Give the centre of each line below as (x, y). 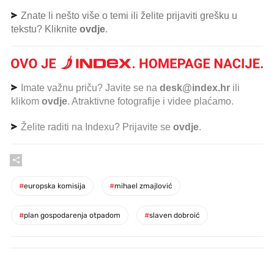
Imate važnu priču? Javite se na (89, 87)
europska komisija (55, 186)
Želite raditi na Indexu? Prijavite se (96, 127)
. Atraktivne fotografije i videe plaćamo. (150, 101)
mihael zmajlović (143, 186)
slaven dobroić (175, 215)
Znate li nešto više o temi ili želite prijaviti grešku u (128, 16)
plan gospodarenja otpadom (72, 215)
